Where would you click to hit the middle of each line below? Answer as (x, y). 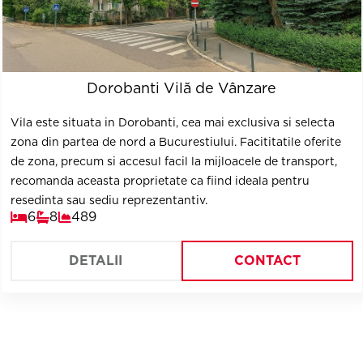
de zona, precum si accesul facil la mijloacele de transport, (173, 161)
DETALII (96, 261)
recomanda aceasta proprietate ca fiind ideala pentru (160, 181)
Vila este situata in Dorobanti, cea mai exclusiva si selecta (172, 122)
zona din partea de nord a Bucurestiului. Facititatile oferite (175, 142)
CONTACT (267, 261)
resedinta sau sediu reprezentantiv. (109, 200)
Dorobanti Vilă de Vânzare (181, 88)
